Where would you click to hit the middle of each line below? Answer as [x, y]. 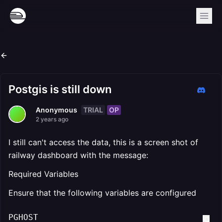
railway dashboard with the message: [78, 155]
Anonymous [56, 110]
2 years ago [52, 119]
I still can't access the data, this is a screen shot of [103, 142]
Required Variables [43, 174]
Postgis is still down [60, 89]
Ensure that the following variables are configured [102, 193]
